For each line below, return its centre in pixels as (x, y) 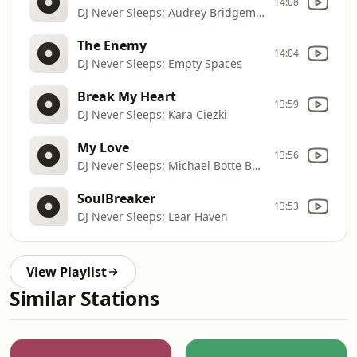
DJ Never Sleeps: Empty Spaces (160, 63)
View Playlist (67, 272)
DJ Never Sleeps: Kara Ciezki (152, 114)
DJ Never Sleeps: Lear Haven (153, 216)
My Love (103, 147)
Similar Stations (84, 298)
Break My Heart (127, 96)
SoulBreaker (116, 198)
